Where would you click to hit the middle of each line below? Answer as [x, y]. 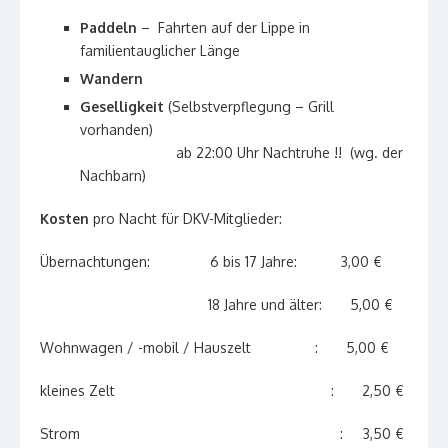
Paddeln [108, 27]
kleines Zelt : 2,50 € [222, 390]
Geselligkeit [122, 106]
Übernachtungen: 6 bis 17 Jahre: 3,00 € [211, 261]
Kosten [64, 218]
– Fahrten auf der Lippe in [223, 27]
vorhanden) [116, 129]
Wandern [111, 78]
